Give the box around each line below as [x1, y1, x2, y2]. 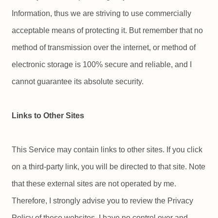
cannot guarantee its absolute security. [12, 77, 144, 86]
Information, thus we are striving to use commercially [12, 9, 191, 18]
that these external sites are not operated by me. [12, 180, 176, 188]
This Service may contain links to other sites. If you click [12, 145, 202, 154]
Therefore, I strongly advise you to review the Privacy [12, 197, 193, 205]
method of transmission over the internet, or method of [12, 43, 196, 52]
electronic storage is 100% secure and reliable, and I [12, 60, 192, 69]
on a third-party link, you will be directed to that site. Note [12, 163, 205, 171]
